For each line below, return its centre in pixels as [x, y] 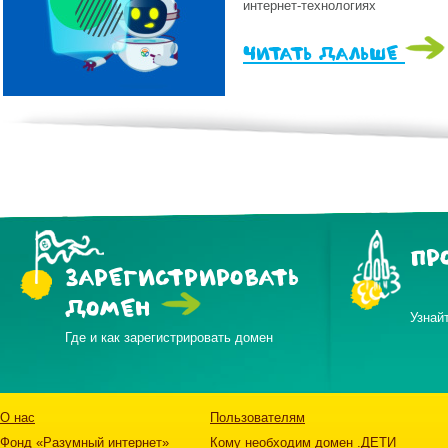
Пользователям [257, 417]
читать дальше [324, 55]
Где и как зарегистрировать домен [169, 337]
